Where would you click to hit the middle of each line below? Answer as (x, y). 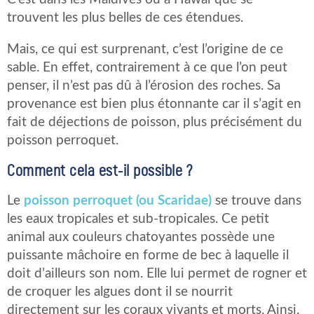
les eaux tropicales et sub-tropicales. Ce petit (138, 219)
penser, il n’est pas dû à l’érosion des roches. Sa (144, 86)
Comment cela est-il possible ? (100, 171)
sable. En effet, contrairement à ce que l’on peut (147, 68)
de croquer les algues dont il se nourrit (120, 292)
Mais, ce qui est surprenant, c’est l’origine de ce (145, 50)
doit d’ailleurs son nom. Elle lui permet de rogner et (157, 274)
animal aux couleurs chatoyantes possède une (141, 238)
